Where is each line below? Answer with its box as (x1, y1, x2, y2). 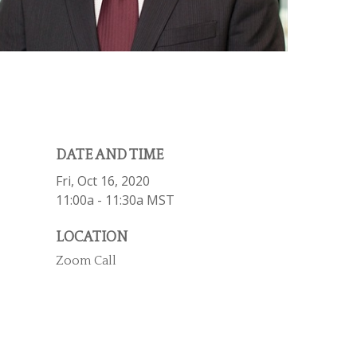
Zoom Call (56, 253, 116, 269)
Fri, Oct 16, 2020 (56, 172, 150, 190)
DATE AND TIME (56, 147, 163, 164)
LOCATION (56, 229, 127, 246)
